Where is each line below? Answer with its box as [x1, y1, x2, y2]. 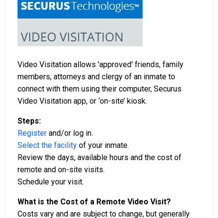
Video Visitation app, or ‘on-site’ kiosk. [18, 96, 149, 106]
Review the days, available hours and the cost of [18, 153, 182, 163]
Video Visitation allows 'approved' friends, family [18, 60, 183, 70]
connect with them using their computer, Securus [18, 84, 182, 94]
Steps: [18, 116, 41, 126]
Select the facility [18, 141, 77, 150]
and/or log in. [47, 128, 93, 138]
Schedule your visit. [18, 177, 84, 187]
